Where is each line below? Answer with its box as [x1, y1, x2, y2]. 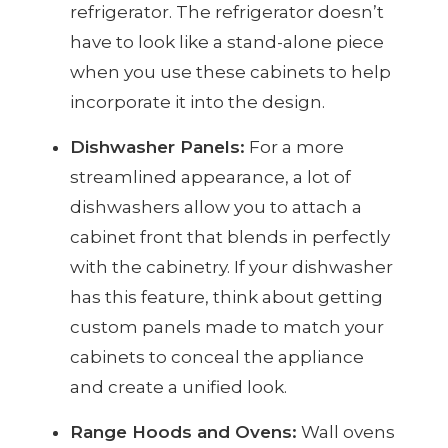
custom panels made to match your [70, 317, 384, 338]
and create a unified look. [70, 377, 287, 398]
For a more [245, 137, 344, 158]
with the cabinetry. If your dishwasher [70, 257, 393, 278]
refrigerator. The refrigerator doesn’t [70, 2, 384, 23]
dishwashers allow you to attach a [70, 197, 362, 218]
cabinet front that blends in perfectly [70, 227, 390, 248]
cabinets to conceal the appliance [70, 347, 364, 368]
